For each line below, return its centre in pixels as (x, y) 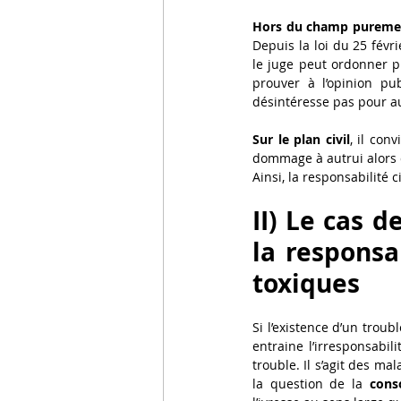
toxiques (306, 284)
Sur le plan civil (301, 140)
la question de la (311, 384)
